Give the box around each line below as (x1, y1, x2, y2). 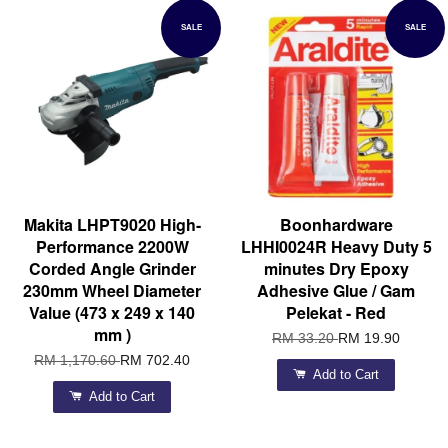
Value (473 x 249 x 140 (29, 301, 195, 325)
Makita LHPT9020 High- (23, 213, 201, 237)
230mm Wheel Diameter (23, 279, 201, 303)
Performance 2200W (35, 235, 189, 259)
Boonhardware (279, 213, 393, 237)
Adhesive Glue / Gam (257, 279, 415, 303)
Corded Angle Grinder (28, 257, 196, 281)
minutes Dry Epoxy (263, 257, 409, 281)
